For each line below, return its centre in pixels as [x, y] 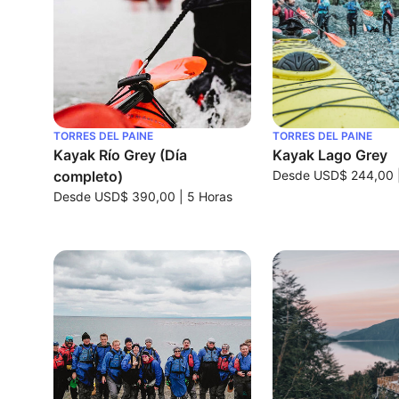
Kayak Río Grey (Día [120, 155]
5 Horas [210, 196]
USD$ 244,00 [354, 175]
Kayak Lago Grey [330, 155]
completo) [88, 176]
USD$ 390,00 [135, 196]
